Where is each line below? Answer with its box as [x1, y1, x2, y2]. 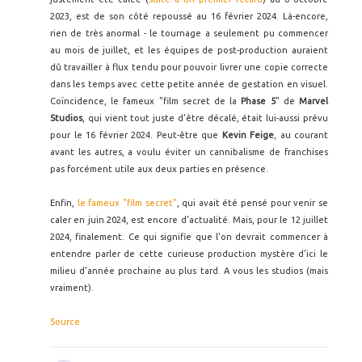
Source [50, 317, 80, 327]
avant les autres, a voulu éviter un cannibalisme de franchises [50, 147, 328, 158]
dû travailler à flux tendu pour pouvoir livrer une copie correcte [50, 62, 328, 73]
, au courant [274, 130, 328, 141]
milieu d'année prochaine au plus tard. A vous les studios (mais [50, 266, 328, 276]
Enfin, [50, 198, 78, 208]
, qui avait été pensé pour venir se [176, 198, 329, 208]
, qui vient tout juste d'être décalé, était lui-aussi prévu [82, 113, 328, 124]
